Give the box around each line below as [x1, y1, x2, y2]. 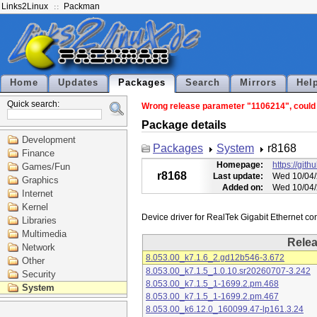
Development [22, 134, 76, 145]
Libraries [22, 215, 57, 226]
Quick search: [7, 99, 59, 109]
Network [22, 242, 55, 253]
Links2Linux [1, 1, 48, 11]
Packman [64, 1, 100, 11]
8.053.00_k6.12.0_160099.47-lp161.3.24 [146, 304, 304, 315]
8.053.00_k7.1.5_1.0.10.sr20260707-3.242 [146, 266, 311, 277]
